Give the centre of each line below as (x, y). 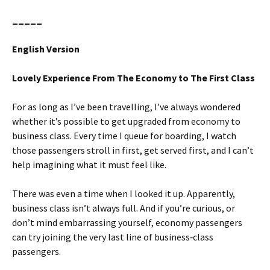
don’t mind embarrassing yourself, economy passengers (127, 222)
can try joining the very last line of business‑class (113, 237)
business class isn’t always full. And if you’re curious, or (124, 208)
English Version (46, 49)
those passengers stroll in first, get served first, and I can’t (133, 150)
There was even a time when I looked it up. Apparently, (124, 193)
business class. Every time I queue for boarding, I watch (124, 136)
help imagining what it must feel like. (89, 165)
